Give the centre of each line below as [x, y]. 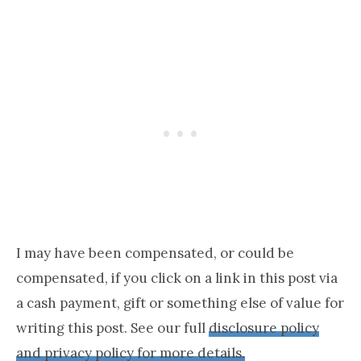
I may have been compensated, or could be [155, 253]
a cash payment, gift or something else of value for [180, 303]
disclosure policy [264, 328]
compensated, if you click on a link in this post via [177, 278]
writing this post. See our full [112, 328]
